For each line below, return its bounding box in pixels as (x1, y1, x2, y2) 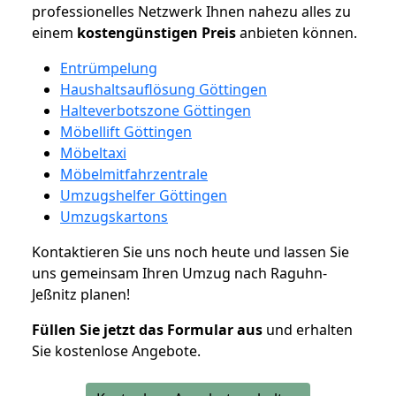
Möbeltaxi (60, 142, 126, 163)
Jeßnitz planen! (32, 284, 130, 304)
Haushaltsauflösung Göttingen (60, 79, 267, 99)
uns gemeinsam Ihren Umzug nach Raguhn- (32, 263, 327, 283)
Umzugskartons (60, 206, 168, 226)
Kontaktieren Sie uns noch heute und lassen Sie (32, 241, 349, 262)
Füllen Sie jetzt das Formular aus (32, 319, 263, 339)
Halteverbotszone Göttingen (60, 100, 251, 120)
